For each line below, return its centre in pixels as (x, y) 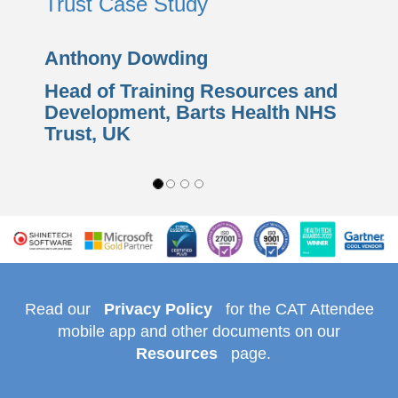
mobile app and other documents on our (199, 331)
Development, (110, 112)
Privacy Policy (158, 309)
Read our (60, 309)
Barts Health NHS (256, 112)
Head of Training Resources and (191, 91)
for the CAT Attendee (297, 309)
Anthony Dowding (126, 58)
